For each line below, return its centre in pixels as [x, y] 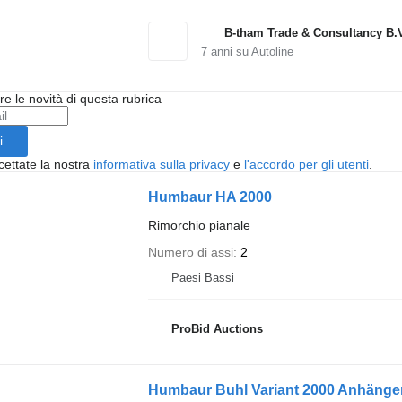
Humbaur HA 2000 [210, 197]
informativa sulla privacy [161, 164]
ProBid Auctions [217, 329]
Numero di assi [190, 252]
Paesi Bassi [202, 277]
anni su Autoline [250, 51]
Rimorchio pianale [199, 225]
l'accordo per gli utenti [306, 164]
